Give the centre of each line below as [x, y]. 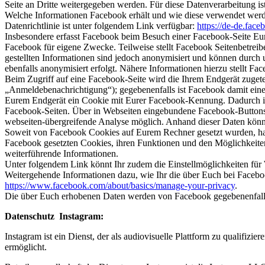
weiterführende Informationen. [62, 154]
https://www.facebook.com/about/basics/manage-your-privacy [120, 186]
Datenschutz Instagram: [54, 216]
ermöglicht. [26, 247]
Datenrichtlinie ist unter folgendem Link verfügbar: [101, 26]
